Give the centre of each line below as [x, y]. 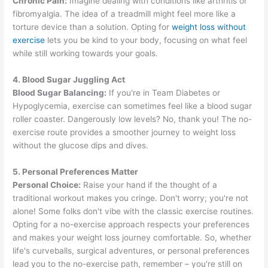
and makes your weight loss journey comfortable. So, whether [132, 237]
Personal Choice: [47, 185]
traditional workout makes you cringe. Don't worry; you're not [131, 198]
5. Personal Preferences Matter [76, 171]
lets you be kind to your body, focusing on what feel [146, 40]
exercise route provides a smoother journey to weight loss [124, 132]
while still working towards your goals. [86, 54]
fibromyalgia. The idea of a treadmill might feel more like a [124, 14]
